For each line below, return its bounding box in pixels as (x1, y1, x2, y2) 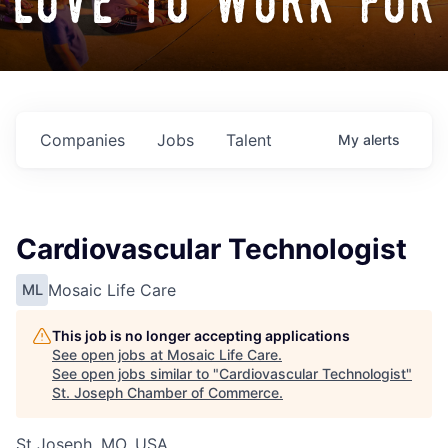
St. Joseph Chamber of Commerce (52, 384, 279, 402)
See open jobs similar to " (52, 365, 219, 383)
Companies (40, 130, 125, 151)
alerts (363, 131, 400, 149)
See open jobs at (52, 346, 167, 364)
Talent (226, 130, 272, 151)
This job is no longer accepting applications (52, 327, 350, 345)
